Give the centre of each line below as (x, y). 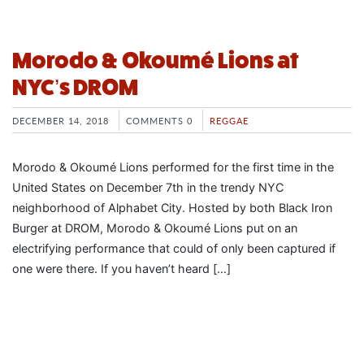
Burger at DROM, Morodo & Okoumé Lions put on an (155, 228)
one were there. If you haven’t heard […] (121, 269)
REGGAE (229, 121)
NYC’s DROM (75, 88)
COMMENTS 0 (159, 121)
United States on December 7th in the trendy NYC (148, 188)
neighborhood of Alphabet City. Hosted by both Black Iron (172, 208)
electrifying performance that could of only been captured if (174, 249)
